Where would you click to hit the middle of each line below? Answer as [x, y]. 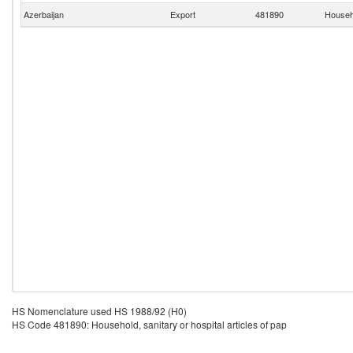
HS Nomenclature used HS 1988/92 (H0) [99, 311]
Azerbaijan [43, 14]
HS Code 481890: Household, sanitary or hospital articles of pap [149, 324]
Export [183, 14]
